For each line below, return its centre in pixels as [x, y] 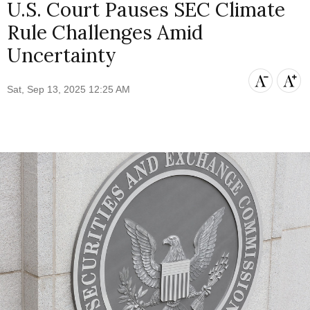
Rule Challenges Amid [105, 32]
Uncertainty [62, 55]
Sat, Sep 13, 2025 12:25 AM [69, 90]
